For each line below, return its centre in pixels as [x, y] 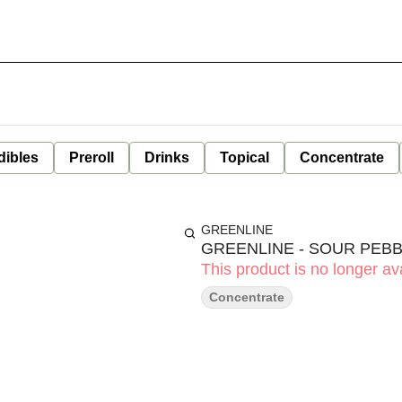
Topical [245, 157]
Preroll [92, 157]
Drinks [167, 157]
